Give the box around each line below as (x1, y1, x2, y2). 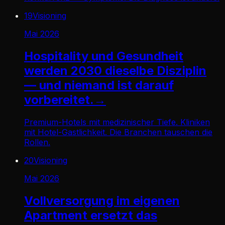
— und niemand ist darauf (24, 78, 174, 93)
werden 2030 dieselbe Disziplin (24, 63, 206, 78)
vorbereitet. (24, 92, 94, 107)
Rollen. (24, 137, 50, 148)
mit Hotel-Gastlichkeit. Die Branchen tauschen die (24, 127, 212, 138)
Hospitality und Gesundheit (24, 49, 183, 64)
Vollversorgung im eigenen (24, 193, 180, 208)
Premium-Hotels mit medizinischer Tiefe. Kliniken (24, 117, 210, 128)
